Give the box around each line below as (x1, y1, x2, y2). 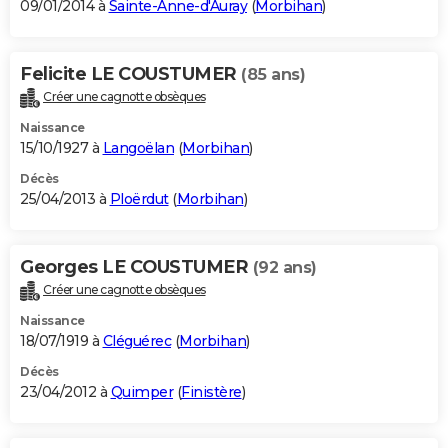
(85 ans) (241, 65, 305, 85)
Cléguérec (102, 332, 171, 351)
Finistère (181, 383, 242, 402)
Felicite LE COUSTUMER (20, 63, 241, 86)
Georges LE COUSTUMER (20, 256, 253, 279)
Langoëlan (102, 139, 174, 158)
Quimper (110, 383, 173, 402)
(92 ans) (252, 258, 317, 278)
